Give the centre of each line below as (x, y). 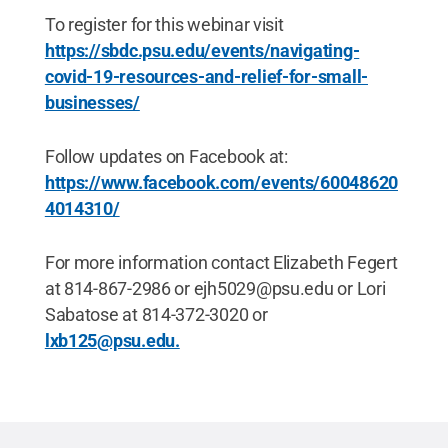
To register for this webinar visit (164, 24)
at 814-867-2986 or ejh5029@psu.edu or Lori (215, 288)
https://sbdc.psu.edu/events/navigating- (202, 50)
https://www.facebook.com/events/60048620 (221, 182)
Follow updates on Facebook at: (166, 156)
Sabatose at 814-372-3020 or (156, 314)
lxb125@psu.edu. (112, 340)
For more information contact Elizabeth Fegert (221, 262)
